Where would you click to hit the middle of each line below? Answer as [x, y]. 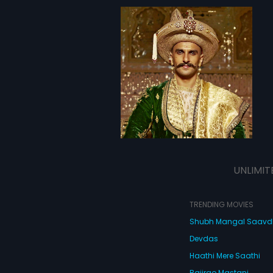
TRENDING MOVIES [221, 204]
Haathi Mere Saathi [225, 256]
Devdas [204, 239]
